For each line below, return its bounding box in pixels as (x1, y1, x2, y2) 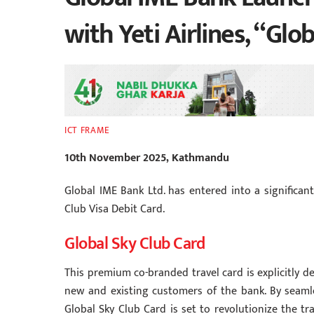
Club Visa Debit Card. (64, 199, 165, 219)
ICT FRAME (64, 123, 110, 139)
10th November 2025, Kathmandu (64, 148, 229, 168)
